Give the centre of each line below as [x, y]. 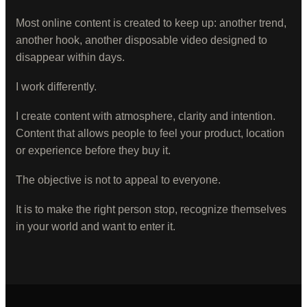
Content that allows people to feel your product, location [150, 133]
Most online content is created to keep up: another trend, [151, 23]
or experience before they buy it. [93, 150]
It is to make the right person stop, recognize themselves [151, 209]
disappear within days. [70, 57]
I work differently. [56, 87]
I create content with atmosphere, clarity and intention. [146, 116]
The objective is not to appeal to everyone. [118, 180]
